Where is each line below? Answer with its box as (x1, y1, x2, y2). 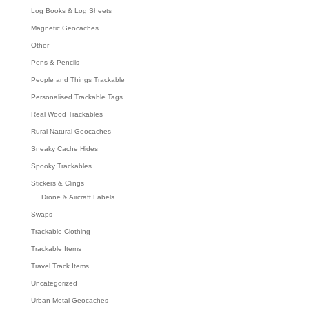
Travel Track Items (30, 261, 89, 270)
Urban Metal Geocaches (30, 296, 108, 304)
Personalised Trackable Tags (30, 92, 123, 101)
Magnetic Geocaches (30, 23, 99, 32)
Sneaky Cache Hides (30, 144, 98, 152)
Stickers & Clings (30, 179, 84, 187)
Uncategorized (30, 279, 77, 287)
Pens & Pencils (30, 58, 79, 66)
